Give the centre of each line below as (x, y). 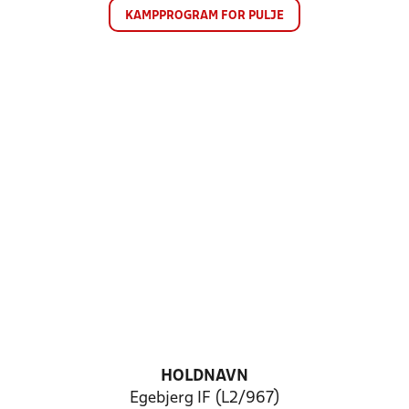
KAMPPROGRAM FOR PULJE (204, 16)
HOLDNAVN (204, 377)
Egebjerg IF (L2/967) (204, 399)
